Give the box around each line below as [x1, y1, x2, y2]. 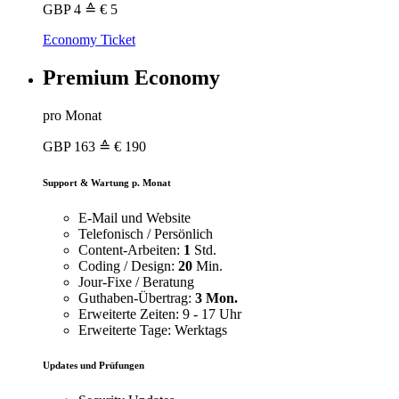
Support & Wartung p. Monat [43, 176, 171, 188]
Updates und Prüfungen [43, 360, 144, 371]
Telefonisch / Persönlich [78, 225, 213, 241]
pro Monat [43, 107, 102, 123]
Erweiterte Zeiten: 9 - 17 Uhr [78, 305, 241, 322]
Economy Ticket [43, 31, 135, 47]
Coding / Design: [78, 257, 178, 273]
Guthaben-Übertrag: [78, 289, 195, 305]
